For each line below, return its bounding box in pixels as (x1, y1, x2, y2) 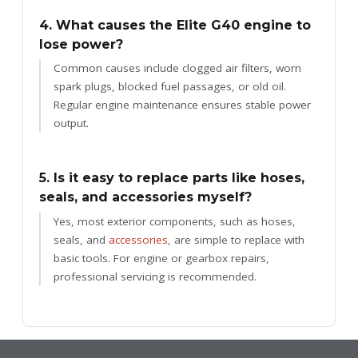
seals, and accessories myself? (39, 189, 252, 205)
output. (54, 116, 89, 131)
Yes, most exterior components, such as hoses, (54, 213, 296, 229)
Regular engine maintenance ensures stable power (54, 97, 311, 113)
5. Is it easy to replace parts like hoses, (39, 170, 304, 186)
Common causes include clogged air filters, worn (54, 61, 301, 76)
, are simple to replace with (168, 232, 304, 247)
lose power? (39, 36, 123, 52)
